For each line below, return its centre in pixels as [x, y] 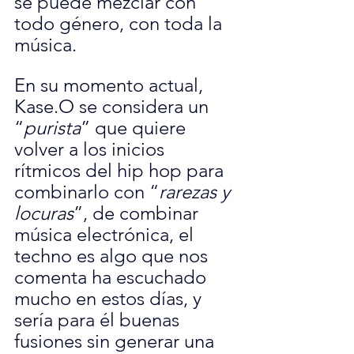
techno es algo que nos [113, 256]
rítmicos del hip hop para [121, 171]
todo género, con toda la [121, 24]
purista [52, 128]
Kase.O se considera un [114, 107]
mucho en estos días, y [110, 299]
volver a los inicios [92, 149]
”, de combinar [138, 213]
